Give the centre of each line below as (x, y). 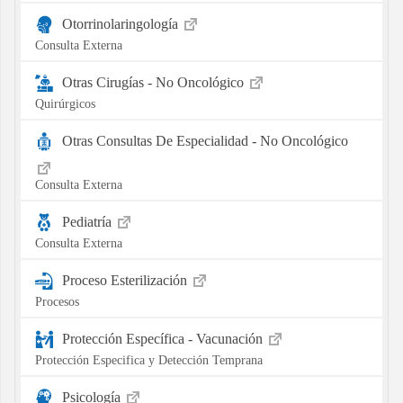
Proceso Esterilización (126, 280)
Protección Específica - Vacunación (164, 338)
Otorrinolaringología (121, 23)
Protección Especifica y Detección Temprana (148, 359)
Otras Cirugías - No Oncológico (154, 82)
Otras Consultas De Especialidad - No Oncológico (205, 140)
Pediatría (88, 221)
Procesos (57, 301)
